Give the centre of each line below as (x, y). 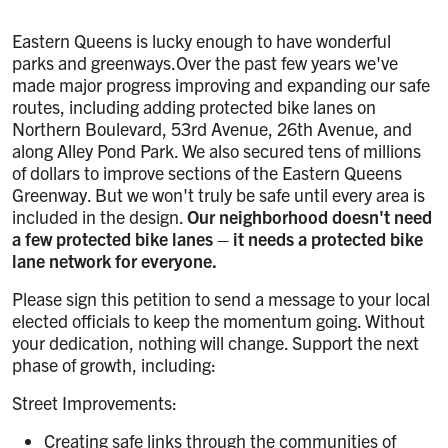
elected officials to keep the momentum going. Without (218, 320)
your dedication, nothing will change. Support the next (215, 342)
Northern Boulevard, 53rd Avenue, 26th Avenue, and (212, 128)
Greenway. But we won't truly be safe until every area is (218, 194)
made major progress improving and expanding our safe (221, 84)
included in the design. (99, 216)
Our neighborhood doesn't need (309, 216)
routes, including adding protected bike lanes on (194, 106)
